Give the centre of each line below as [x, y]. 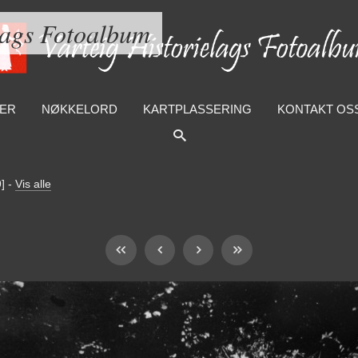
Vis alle [33, 184]
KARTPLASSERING [197, 109]
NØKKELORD [79, 109]
